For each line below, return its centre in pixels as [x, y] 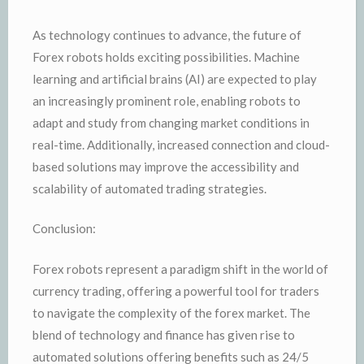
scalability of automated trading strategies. [149, 188]
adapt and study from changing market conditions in [171, 122]
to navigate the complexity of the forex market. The [171, 312]
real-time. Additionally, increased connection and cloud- [181, 144]
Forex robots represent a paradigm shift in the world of [180, 269]
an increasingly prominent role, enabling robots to [167, 100]
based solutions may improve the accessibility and [166, 166]
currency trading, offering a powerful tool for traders [176, 290]
